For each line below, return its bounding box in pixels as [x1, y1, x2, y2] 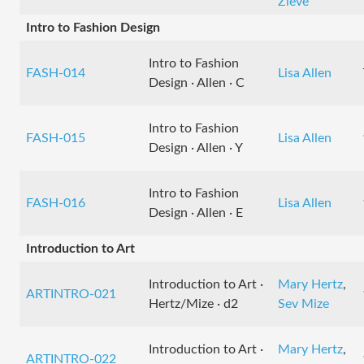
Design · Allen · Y [149, 141, 243, 154]
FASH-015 [26, 132, 85, 145]
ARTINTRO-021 [26, 288, 116, 301]
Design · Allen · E [149, 206, 243, 219]
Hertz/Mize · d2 [149, 297, 238, 310]
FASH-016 [26, 197, 85, 210]
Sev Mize [278, 297, 329, 310]
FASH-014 [26, 67, 85, 80]
